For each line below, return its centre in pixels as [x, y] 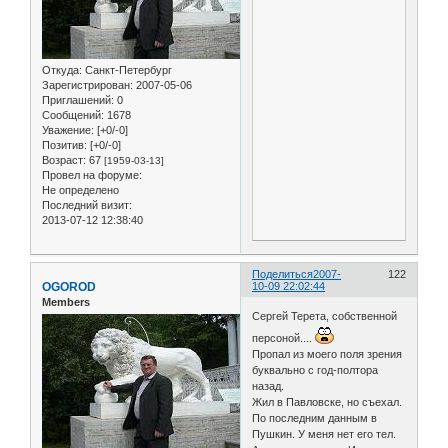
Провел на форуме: [92, 175]
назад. [268, 385]
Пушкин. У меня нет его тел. [324, 433]
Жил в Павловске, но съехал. [327, 401]
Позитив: [64, 145]
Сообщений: [73, 115]
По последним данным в [315, 417]
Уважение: [68, 130]
